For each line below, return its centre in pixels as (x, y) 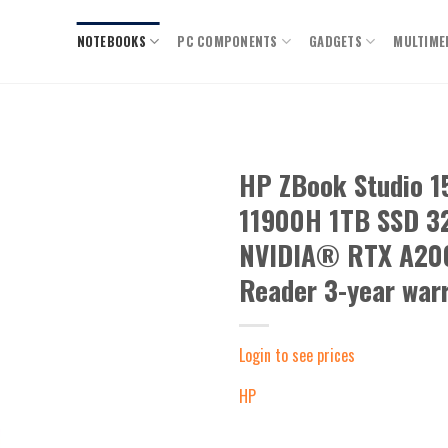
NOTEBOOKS (111, 41)
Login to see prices (297, 355)
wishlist (173, 244)
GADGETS (335, 41)
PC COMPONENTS (227, 41)
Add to (173, 226)
